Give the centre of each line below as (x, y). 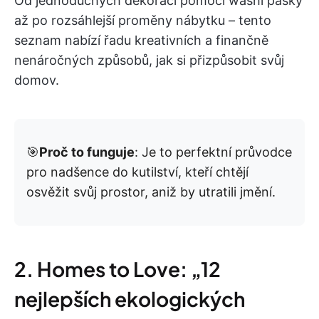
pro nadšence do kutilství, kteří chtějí (137, 172)
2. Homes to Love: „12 (117, 268)
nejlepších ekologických (130, 298)
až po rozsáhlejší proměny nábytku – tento (143, 20)
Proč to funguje (87, 152)
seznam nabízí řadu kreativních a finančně (141, 40)
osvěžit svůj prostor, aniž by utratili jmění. (151, 192)
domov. (37, 80)
